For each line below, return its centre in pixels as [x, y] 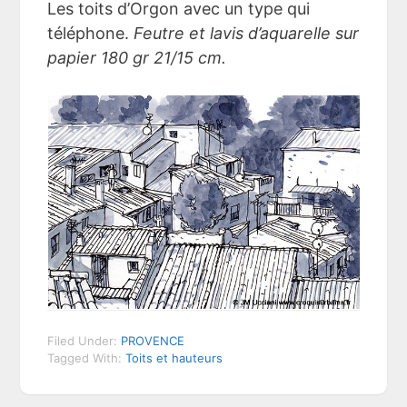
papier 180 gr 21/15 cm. [137, 57]
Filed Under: [84, 340]
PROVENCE [153, 340]
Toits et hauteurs [174, 357]
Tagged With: [87, 357]
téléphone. [91, 33]
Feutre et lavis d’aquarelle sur [247, 33]
